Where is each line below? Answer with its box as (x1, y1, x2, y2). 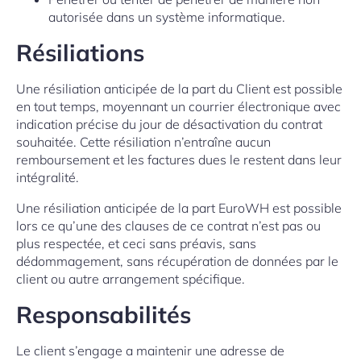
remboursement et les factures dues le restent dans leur (16, 151, 342, 168)
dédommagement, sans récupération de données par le (16, 253, 338, 269)
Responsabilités (16, 300, 191, 329)
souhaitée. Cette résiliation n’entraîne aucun (16, 134, 271, 150)
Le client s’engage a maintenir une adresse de (16, 342, 284, 359)
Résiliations (16, 38, 144, 67)
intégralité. (16, 169, 79, 185)
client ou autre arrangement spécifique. (16, 271, 245, 287)
